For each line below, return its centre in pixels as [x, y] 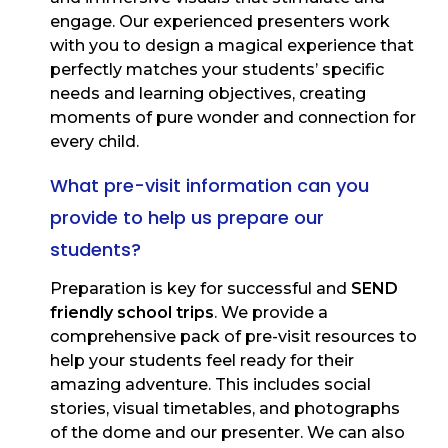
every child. [94, 142]
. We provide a [271, 313]
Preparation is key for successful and [200, 289]
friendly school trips [132, 313]
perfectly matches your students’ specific [217, 70]
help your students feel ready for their [202, 361]
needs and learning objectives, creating [208, 94]
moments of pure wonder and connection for [233, 118]
